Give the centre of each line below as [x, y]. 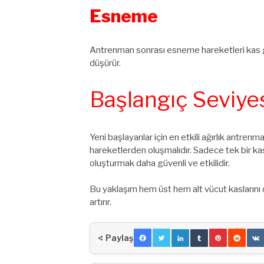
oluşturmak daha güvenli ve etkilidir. [160, 163]
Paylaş [119, 238]
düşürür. [105, 63]
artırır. [100, 202]
